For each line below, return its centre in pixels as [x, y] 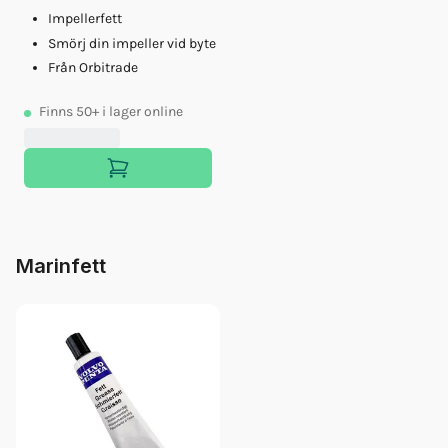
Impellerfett [85, 18]
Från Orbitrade [93, 68]
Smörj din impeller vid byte [132, 43]
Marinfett [61, 266]
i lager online [142, 112]
